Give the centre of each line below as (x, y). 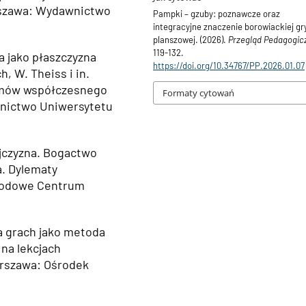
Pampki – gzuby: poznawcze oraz (217, 13)
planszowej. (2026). (191, 39)
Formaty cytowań (199, 93)
